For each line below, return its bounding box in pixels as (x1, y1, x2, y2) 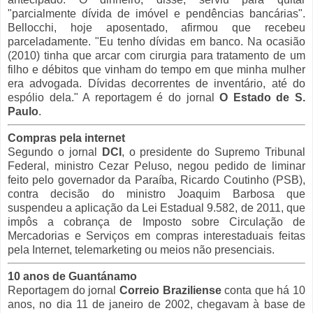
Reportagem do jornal (8, 284, 117, 296)
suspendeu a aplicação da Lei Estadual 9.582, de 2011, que (8, 201, 305, 214)
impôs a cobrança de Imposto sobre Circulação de (8, 215, 305, 228)
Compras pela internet (8, 131, 125, 144)
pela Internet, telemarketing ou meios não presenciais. (8, 243, 275, 256)
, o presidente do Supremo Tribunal (121, 145, 305, 158)
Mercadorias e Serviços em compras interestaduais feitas (8, 229, 305, 242)
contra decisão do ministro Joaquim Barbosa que (8, 187, 305, 200)
